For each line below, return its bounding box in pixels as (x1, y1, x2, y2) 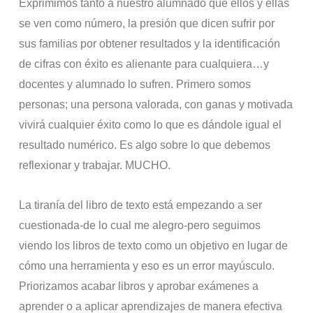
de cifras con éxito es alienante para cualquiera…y (19, 57, 270, 70)
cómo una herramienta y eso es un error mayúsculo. (19, 259, 275, 272)
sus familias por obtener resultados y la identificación (19, 37, 281, 50)
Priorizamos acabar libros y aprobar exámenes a (19, 279, 259, 292)
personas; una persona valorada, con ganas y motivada (19, 98, 293, 110)
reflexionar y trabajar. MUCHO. (19, 159, 171, 171)
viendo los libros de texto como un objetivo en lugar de (19, 239, 289, 252)
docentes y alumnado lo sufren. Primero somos (19, 78, 252, 90)
